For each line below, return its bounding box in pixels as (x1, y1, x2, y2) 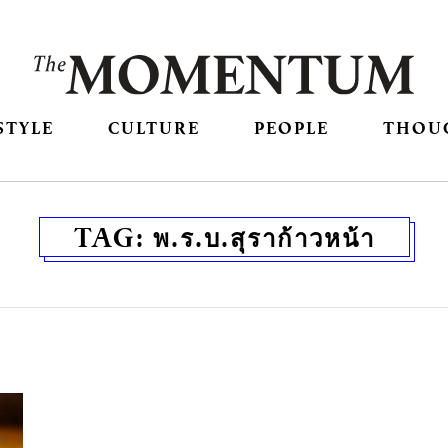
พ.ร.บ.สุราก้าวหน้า (152, 219, 375, 256)
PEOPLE (254, 116, 330, 140)
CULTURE (107, 116, 200, 140)
